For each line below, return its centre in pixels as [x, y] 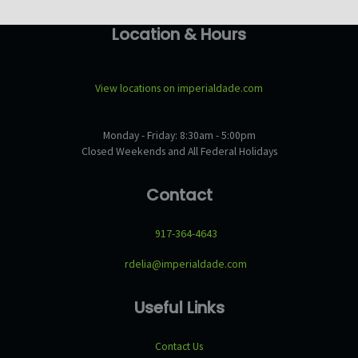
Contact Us [179, 346]
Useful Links [179, 308]
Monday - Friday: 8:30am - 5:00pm [179, 135]
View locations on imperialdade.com [179, 88]
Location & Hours [179, 34]
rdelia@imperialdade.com [186, 263]
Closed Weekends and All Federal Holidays [179, 151]
